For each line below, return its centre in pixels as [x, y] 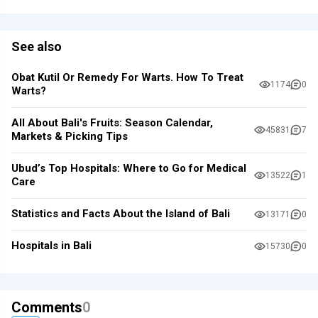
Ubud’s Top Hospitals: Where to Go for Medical [129, 169]
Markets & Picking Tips [70, 137]
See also [37, 46]
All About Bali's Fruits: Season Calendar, [112, 123]
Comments [47, 307]
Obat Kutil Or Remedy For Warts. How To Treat [127, 78]
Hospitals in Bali [51, 246]
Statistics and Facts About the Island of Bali [121, 214]
